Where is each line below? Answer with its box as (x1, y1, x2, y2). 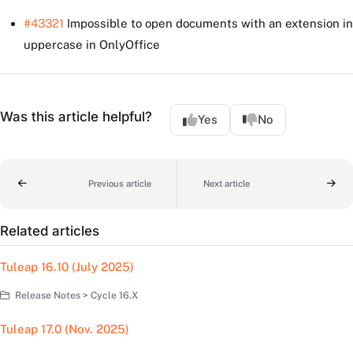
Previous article (87, 177, 151, 189)
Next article (203, 177, 250, 189)
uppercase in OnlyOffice (24, 38, 160, 52)
